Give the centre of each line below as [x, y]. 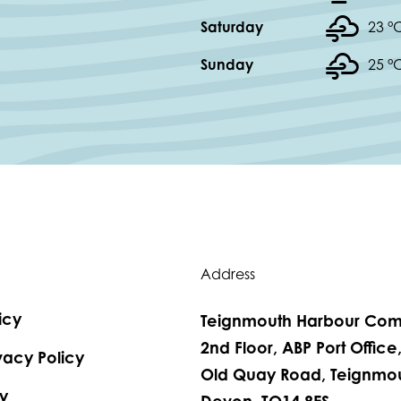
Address [228, 274]
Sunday [227, 65]
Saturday [232, 27]
